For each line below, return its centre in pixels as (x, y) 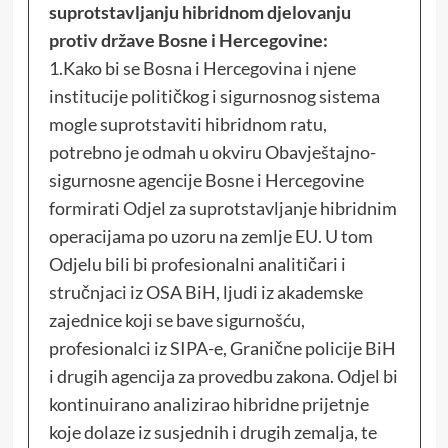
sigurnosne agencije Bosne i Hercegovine (206, 179)
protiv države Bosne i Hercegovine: (188, 39)
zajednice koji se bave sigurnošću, (176, 319)
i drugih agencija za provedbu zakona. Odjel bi (223, 375)
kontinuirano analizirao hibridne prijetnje (208, 403)
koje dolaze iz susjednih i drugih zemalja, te (212, 431)
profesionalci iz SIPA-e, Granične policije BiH (222, 347)
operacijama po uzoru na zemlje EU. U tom (210, 235)
